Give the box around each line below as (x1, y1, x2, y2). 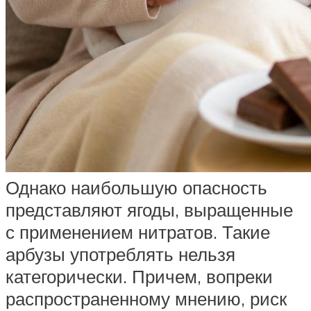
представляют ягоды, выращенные (6, 199, 293, 221)
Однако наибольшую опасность (6, 176, 267, 199)
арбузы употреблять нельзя (6, 243, 235, 266)
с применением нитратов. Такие (6, 221, 270, 244)
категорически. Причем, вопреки (6, 265, 273, 288)
